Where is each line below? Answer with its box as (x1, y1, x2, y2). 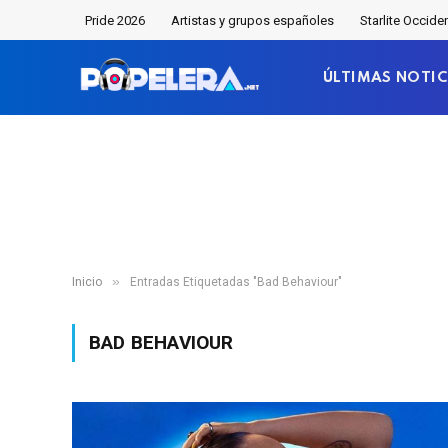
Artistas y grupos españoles (171, 12, 334, 28)
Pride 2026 (85, 12, 145, 28)
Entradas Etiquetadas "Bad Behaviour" (130, 275, 342, 289)
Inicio (72, 275, 102, 289)
